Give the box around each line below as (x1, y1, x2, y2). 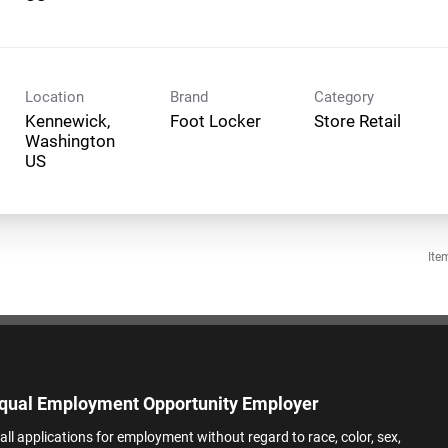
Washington (25, 130, 115, 151)
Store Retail (314, 110, 401, 131)
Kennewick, (25, 110, 110, 131)
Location (25, 87, 84, 106)
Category (314, 87, 374, 106)
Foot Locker (169, 110, 261, 131)
